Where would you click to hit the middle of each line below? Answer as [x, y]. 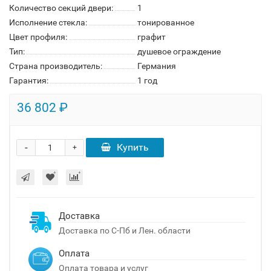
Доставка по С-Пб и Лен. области [125, 230]
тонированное [166, 22]
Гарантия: [29, 80]
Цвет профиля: [38, 37]
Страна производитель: [56, 66]
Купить [133, 147]
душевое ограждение [179, 51]
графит [152, 37]
